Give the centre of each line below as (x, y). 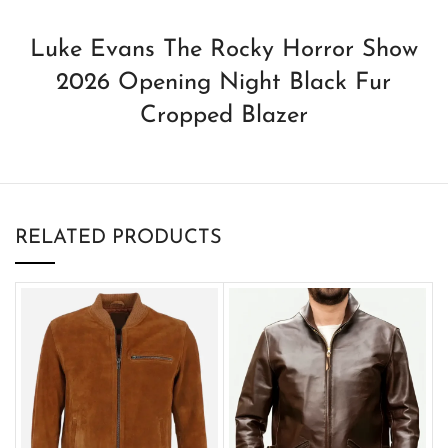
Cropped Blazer (223, 115)
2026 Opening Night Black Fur (224, 82)
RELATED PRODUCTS (118, 237)
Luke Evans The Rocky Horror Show (223, 49)
